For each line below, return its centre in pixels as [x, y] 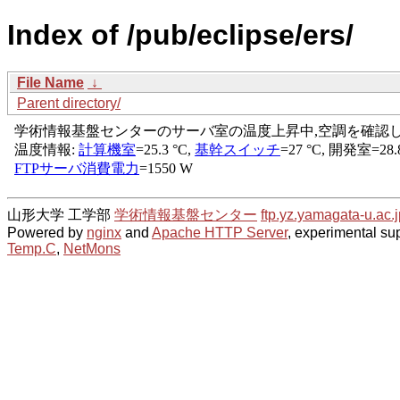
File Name [50, 82]
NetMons [92, 248]
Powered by [47, 232]
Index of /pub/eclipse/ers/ [180, 35]
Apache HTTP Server [220, 232]
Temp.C [32, 248]
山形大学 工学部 [61, 214]
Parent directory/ [69, 103]
